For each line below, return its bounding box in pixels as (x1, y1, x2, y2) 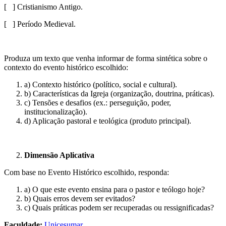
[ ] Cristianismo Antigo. (4, 2, 83, 11)
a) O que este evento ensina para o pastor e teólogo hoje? (24, 185, 205, 194)
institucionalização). (24, 107, 87, 116)
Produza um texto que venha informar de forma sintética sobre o (4, 53, 207, 63)
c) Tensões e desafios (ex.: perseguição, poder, (24, 98, 171, 107)
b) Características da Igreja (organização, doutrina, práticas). (24, 89, 214, 98)
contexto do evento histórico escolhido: (4, 63, 130, 72)
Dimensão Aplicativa (24, 150, 96, 159)
